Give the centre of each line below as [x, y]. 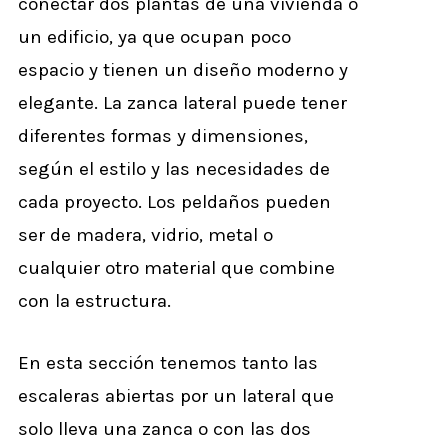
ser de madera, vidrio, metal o [145, 235]
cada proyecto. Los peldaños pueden [174, 202]
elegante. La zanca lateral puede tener [182, 103]
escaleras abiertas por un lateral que [176, 395]
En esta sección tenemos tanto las [168, 362]
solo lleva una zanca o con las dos [164, 428]
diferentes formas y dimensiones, [163, 136]
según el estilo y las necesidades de [174, 169]
